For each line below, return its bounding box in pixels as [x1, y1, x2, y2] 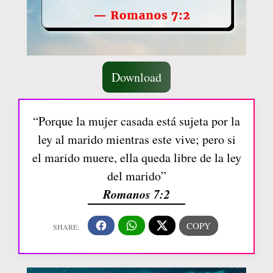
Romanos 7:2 [103, 185, 170, 202]
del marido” [107, 167, 166, 184]
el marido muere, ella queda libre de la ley [32, 149, 241, 166]
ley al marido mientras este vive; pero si [37, 130, 236, 147]
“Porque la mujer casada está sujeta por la [33, 112, 240, 129]
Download [112, 68, 161, 85]
